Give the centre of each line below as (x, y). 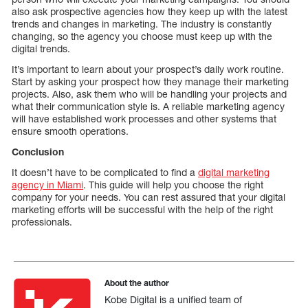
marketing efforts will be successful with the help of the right (142, 209)
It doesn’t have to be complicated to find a (105, 172)
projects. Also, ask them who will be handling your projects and (149, 93)
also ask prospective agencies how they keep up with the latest (150, 11)
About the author (137, 283)
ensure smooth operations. (70, 131)
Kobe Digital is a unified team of (174, 299)
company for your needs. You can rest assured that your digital (148, 197)
